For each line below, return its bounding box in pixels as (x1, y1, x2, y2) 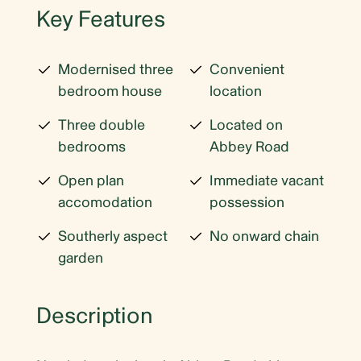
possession (210, 193, 284, 212)
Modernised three (58, 60, 173, 79)
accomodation (58, 193, 152, 212)
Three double (58, 115, 145, 135)
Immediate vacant (210, 171, 324, 190)
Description (36, 302, 153, 331)
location (210, 81, 262, 101)
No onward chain (210, 226, 319, 246)
